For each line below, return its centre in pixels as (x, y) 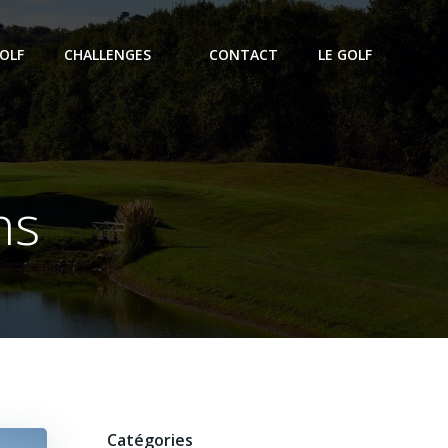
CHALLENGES (107, 55)
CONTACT (243, 55)
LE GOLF (345, 55)
